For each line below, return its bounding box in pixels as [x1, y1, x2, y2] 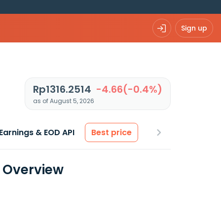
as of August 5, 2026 [33, 97, 94, 105]
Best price [91, 127, 132, 138]
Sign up [181, 23, 207, 33]
